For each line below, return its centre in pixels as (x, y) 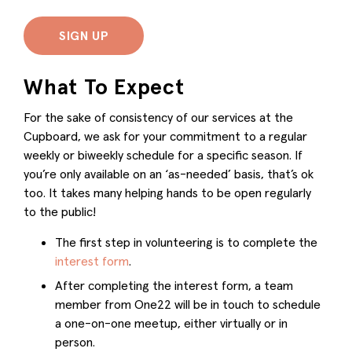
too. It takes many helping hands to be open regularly (167, 192)
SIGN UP (84, 35)
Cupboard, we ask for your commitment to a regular (165, 136)
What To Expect (104, 86)
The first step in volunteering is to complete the (186, 242)
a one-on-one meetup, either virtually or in (171, 323)
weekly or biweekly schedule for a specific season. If (163, 154)
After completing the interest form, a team (174, 285)
